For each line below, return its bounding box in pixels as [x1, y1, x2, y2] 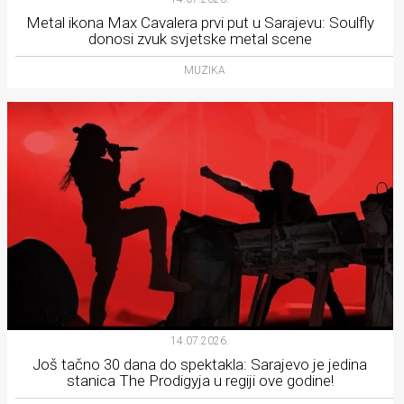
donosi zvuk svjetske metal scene [87, 30, 312, 49]
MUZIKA [183, 64, 225, 78]
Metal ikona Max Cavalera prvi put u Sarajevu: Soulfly [25, 14, 374, 32]
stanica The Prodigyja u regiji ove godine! [66, 371, 334, 390]
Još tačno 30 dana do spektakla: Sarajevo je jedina [32, 354, 368, 373]
